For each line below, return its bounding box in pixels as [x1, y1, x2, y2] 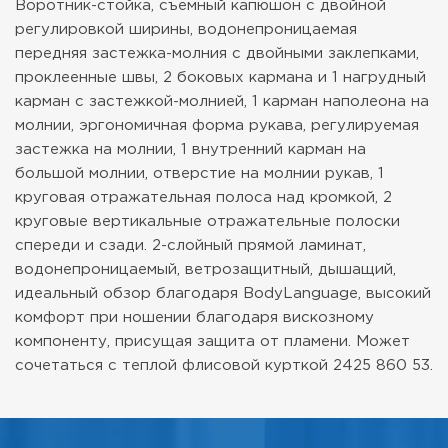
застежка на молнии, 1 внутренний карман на [15, 143, 366, 156]
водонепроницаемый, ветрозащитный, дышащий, [15, 263, 396, 276]
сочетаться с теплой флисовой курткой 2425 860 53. [15, 359, 433, 372]
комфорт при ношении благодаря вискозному [15, 311, 374, 324]
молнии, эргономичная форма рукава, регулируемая [15, 119, 419, 132]
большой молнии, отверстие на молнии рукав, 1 [15, 167, 384, 180]
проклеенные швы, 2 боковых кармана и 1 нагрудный [15, 71, 426, 84]
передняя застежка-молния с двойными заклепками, [15, 47, 419, 60]
